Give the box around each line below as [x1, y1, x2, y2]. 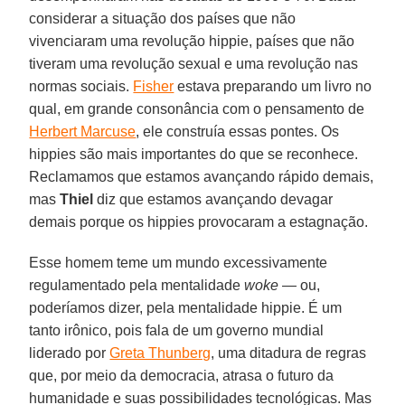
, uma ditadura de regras [211, 344, 367, 361]
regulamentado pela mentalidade [29, 277, 245, 293]
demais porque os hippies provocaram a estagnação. [29, 213, 369, 230]
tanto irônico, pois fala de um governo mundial [29, 322, 325, 338]
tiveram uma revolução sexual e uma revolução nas [29, 55, 359, 71]
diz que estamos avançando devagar [93, 191, 334, 207]
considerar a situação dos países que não [29, 10, 297, 26]
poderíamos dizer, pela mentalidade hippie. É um [29, 299, 343, 316]
